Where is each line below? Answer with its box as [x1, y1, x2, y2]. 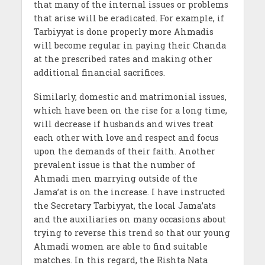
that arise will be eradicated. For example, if [33, 12, 224, 24]
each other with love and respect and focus [33, 131, 219, 143]
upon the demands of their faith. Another [33, 145, 215, 157]
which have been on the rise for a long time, [33, 104, 227, 116]
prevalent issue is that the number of [33, 159, 195, 170]
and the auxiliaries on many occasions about [33, 213, 226, 225]
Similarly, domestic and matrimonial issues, [33, 91, 227, 102]
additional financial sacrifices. [33, 66, 165, 78]
